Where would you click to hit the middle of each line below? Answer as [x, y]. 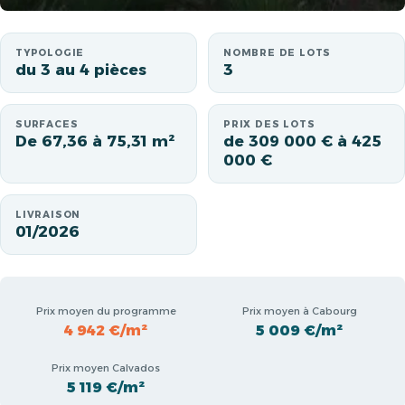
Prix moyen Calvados [106, 368]
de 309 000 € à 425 [302, 141]
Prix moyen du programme [106, 311]
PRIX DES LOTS [269, 124]
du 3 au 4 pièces [81, 70]
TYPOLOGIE [50, 53]
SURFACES [47, 124]
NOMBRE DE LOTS [278, 53]
